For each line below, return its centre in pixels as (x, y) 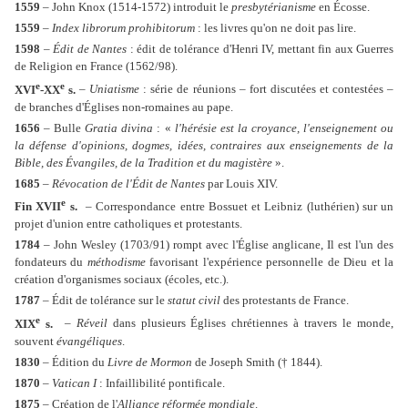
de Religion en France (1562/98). (96, 66)
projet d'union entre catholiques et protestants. (128, 224)
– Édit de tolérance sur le (104, 301)
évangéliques (89, 341)
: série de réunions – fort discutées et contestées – (267, 89)
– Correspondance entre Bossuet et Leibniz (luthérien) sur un (237, 207)
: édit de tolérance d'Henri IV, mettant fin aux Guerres (260, 49)
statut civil (194, 301)
